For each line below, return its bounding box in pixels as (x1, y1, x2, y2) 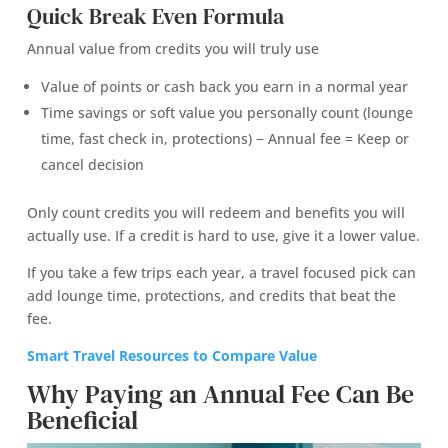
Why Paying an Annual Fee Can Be (26, 376, 414, 413)
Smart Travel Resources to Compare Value (26, 346, 317, 366)
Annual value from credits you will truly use (26, 39, 319, 59)
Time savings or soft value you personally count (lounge (40, 103, 413, 123)
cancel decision (40, 155, 144, 175)
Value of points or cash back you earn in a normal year (40, 77, 408, 97)
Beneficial (26, 402, 138, 439)
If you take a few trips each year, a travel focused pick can (26, 263, 416, 283)
